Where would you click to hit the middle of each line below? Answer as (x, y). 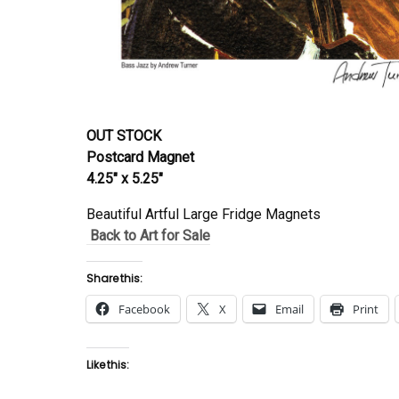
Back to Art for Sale (148, 236)
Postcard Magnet (140, 158)
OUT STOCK (124, 136)
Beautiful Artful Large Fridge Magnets (204, 215)
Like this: (108, 365)
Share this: (114, 279)
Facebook (144, 309)
